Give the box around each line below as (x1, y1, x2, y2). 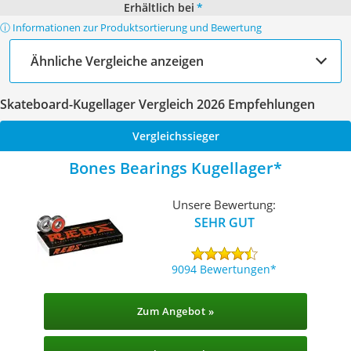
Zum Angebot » (136, 304, 215, 318)
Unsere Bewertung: (172, 196, 277, 212)
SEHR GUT (194, 213, 255, 231)
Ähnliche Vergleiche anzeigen (31, 52, 204, 70)
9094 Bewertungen (172, 261, 271, 277)
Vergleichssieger (132, 128, 219, 143)
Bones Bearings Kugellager (69, 157, 273, 179)
